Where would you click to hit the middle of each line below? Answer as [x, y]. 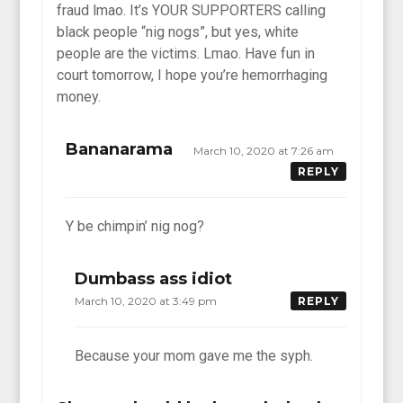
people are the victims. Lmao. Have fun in [186, 53]
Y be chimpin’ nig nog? [135, 226]
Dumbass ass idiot [154, 278]
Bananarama [120, 149]
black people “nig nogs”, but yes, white [178, 31]
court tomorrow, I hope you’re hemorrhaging [193, 75]
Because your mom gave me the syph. [194, 355]
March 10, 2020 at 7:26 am [265, 150]
